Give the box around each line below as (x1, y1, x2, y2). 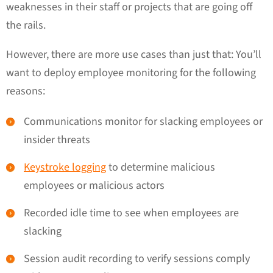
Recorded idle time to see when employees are (24, 205, 239, 221)
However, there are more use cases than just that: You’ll (6, 46, 261, 62)
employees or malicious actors (24, 177, 165, 193)
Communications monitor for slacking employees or (24, 113, 263, 129)
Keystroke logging (24, 159, 106, 175)
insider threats (24, 132, 90, 147)
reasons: (6, 83, 48, 99)
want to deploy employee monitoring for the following (6, 65, 256, 80)
